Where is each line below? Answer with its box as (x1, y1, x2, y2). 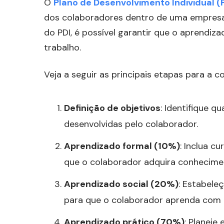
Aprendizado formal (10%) (64, 140, 180, 152)
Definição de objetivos (64, 102, 160, 114)
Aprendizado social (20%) (64, 178, 178, 190)
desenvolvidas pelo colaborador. (64, 118, 198, 130)
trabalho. (44, 41, 81, 54)
